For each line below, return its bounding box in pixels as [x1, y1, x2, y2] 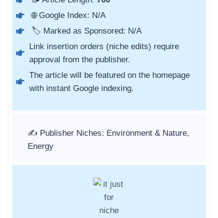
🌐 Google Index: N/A [29, 10, 106, 20]
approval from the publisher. [29, 54, 130, 64]
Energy [28, 141, 54, 151]
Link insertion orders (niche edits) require [29, 41, 179, 51]
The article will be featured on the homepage [29, 70, 190, 80]
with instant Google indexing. [29, 83, 134, 93]
